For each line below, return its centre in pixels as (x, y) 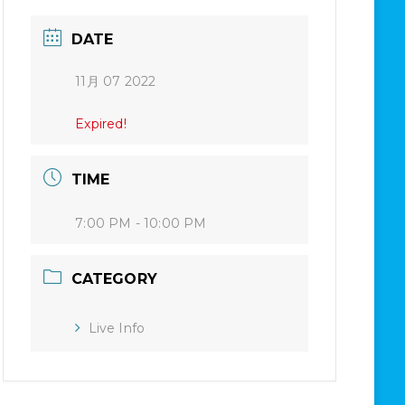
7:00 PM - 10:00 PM (141, 224)
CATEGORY (114, 279)
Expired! (101, 124)
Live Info (117, 329)
